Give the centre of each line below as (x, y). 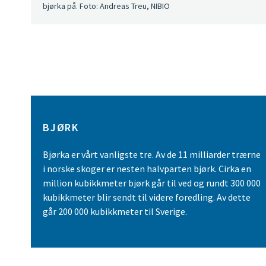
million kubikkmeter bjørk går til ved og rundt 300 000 (152, 183)
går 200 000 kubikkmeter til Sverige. (115, 211)
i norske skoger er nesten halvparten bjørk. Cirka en (147, 168)
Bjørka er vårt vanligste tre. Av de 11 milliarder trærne (152, 154)
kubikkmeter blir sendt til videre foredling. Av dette (147, 197)
